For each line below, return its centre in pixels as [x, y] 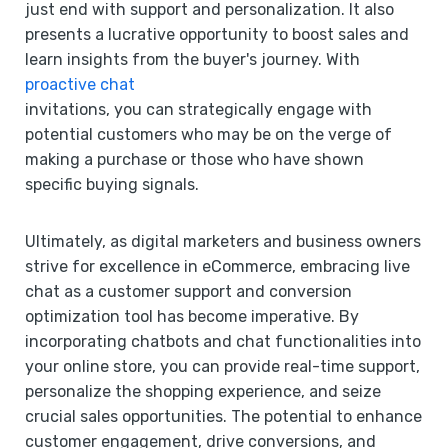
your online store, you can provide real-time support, [222, 367]
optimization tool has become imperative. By [192, 317]
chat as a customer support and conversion [188, 292]
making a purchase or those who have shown [194, 160]
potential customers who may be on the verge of [208, 135]
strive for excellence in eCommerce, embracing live [217, 267]
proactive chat [80, 85]
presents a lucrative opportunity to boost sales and [217, 35]
